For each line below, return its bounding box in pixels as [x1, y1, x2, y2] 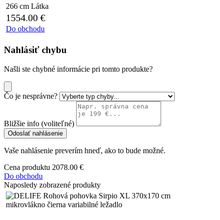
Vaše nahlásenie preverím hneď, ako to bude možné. [4, 146, 165, 155]
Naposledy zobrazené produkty [4, 180, 101, 189]
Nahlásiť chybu [4, 44, 67, 55]
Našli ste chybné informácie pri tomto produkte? [4, 64, 153, 73]
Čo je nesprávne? [4, 91, 57, 100]
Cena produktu [4, 163, 50, 171]
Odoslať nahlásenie [8, 129, 63, 137]
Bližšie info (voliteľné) [4, 119, 74, 128]
